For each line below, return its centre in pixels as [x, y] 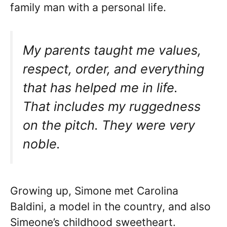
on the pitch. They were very [109, 125]
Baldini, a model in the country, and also [110, 206]
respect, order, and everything [113, 69]
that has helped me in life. [100, 88]
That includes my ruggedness [112, 106]
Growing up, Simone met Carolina [94, 191]
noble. [42, 144]
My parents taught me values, [112, 50]
